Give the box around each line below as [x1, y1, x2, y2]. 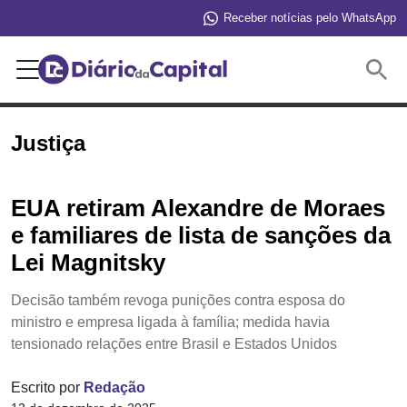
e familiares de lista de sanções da [11, 222, 391, 248]
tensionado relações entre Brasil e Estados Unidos [11, 335, 337, 352]
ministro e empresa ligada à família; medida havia [11, 313, 330, 330]
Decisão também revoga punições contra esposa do [11, 292, 345, 308]
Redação [84, 379, 145, 395]
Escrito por [11, 379, 84, 395]
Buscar [296, 58, 362, 79]
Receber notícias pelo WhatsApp [223, 10, 396, 25]
